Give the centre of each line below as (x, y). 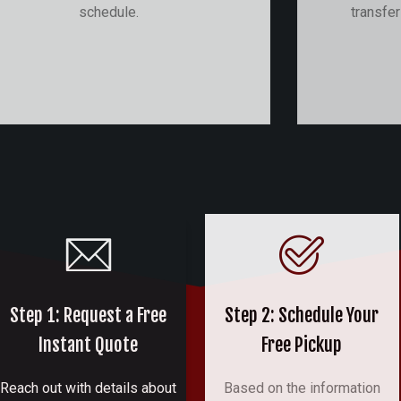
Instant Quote (89, 344)
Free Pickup (302, 344)
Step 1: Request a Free (89, 315)
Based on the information (302, 388)
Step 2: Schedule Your (302, 315)
